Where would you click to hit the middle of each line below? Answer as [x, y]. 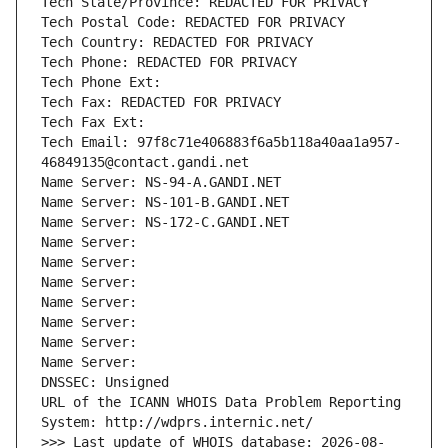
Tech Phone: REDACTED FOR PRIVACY [169, 62]
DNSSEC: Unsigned [105, 382]
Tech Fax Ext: [93, 122]
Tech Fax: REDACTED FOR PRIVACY [161, 102]
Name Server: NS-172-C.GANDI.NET [165, 222]
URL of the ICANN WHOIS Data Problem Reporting [221, 402]
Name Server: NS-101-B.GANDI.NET [165, 202]
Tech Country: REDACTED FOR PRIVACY [177, 42]
